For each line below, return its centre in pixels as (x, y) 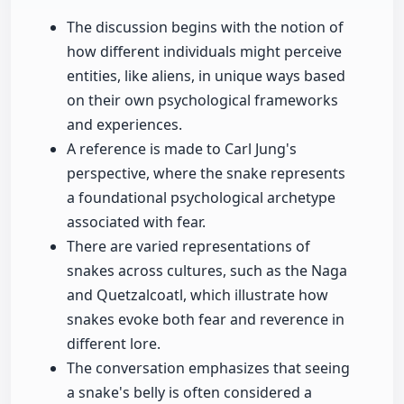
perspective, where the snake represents (206, 174)
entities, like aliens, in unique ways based (206, 76)
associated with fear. (136, 222)
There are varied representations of (188, 247)
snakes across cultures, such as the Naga (207, 271)
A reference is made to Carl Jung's (182, 149)
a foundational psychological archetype (201, 198)
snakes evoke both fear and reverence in (206, 320)
